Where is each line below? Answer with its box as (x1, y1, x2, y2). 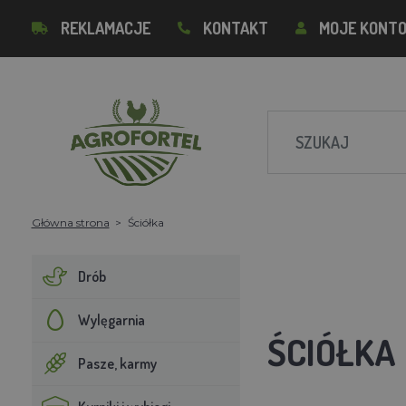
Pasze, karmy (77, 353, 157, 372)
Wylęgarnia (77, 310, 145, 329)
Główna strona (31, 215, 110, 229)
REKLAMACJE (60, 18, 150, 38)
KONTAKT (202, 18, 268, 38)
